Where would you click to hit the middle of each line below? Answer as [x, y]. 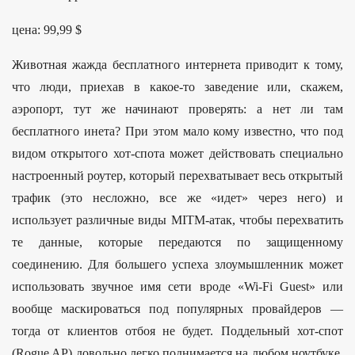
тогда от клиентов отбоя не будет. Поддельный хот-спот [177, 330]
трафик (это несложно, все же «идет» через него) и [177, 197]
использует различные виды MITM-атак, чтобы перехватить [177, 219]
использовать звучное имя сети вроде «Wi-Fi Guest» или [177, 286]
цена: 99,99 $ [47, 29]
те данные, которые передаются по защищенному [177, 242]
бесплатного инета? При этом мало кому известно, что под [177, 131]
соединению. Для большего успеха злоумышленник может [177, 264]
